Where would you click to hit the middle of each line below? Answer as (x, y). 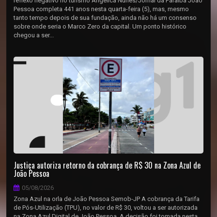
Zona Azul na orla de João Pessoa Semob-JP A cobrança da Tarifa (107, 199)
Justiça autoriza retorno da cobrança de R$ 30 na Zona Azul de (107, 165)
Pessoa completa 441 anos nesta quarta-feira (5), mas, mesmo (101, 9)
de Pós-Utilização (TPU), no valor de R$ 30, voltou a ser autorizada (106, 208)
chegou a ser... (34, 35)
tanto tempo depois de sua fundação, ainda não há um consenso (105, 18)
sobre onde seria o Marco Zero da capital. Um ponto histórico (100, 26)
